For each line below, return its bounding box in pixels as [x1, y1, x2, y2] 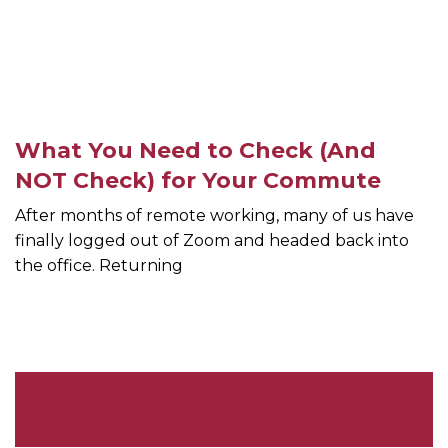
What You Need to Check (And [15, 137, 376, 165]
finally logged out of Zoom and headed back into [15, 231, 409, 251]
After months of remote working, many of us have [15, 206, 414, 226]
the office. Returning [15, 256, 183, 276]
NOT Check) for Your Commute [15, 167, 381, 195]
